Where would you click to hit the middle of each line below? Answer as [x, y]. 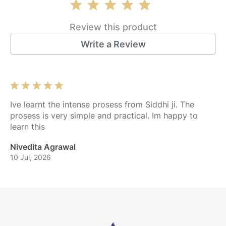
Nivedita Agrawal [43, 147]
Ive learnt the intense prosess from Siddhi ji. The [102, 104]
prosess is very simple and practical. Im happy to [104, 116]
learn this [27, 127]
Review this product [113, 27]
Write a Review [113, 44]
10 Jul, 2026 [31, 157]
